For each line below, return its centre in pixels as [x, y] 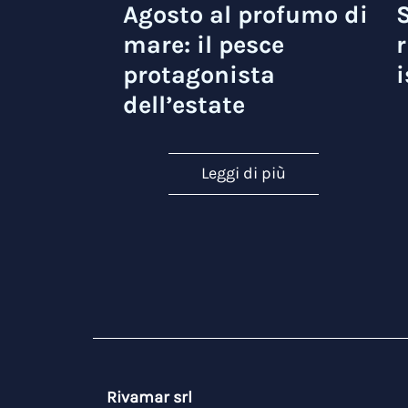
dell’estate [184, 105]
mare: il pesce [204, 45]
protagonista [199, 75]
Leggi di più [243, 173]
